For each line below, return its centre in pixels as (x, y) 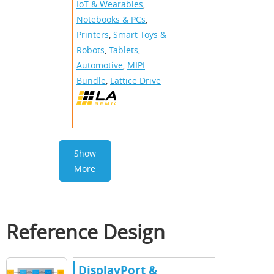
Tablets (124, 50)
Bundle (91, 81)
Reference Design (86, 232)
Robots (91, 50)
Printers (93, 35)
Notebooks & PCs (111, 20)
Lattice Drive (135, 81)
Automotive (100, 65)
